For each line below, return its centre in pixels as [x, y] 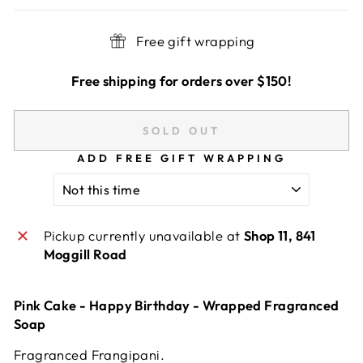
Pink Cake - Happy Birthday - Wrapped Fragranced [177, 305]
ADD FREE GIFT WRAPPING [181, 158]
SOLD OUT [181, 130]
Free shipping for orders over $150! [181, 80]
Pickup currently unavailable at [143, 235]
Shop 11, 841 [280, 235]
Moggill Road [85, 254]
